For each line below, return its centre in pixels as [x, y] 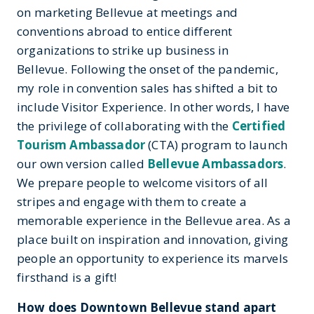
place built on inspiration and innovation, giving [153, 239]
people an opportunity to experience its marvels [152, 258]
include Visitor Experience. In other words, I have [153, 107]
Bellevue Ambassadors [215, 164]
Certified [259, 126]
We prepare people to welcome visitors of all [143, 183]
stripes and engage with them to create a [132, 202]
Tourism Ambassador [81, 145]
